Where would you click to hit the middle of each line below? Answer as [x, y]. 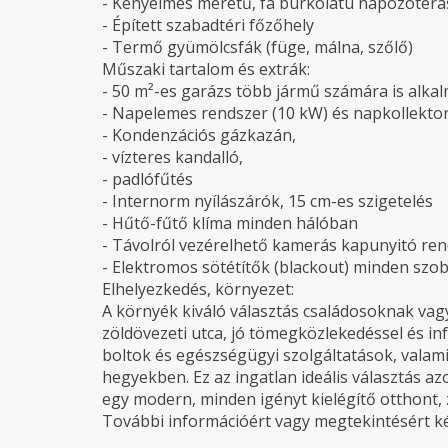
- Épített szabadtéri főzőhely [208, 25]
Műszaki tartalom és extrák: [206, 69]
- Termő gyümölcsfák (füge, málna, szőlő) [257, 47]
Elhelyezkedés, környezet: [198, 289]
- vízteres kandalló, [172, 157]
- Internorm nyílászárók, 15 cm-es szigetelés [267, 201]
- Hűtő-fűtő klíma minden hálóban [230, 223]
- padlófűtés [147, 179]
